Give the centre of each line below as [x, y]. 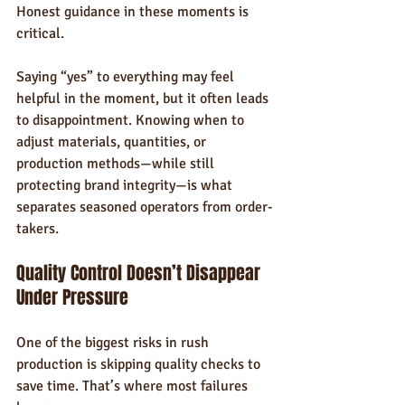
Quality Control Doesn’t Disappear [141, 273]
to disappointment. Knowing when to [132, 120]
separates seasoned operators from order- [145, 207]
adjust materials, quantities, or [113, 142]
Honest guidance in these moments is [134, 12]
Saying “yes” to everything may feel [127, 77]
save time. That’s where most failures [134, 386]
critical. [40, 33]
